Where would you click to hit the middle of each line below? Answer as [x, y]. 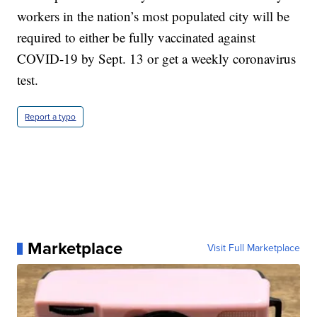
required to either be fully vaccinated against [137, 38]
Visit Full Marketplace [253, 248]
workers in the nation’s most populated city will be [154, 16]
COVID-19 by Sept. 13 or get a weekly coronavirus [157, 59]
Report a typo [51, 117]
